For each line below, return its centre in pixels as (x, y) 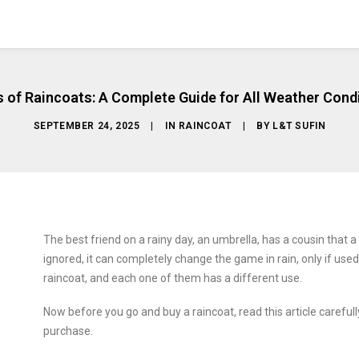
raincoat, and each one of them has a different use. (173, 278)
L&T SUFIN (299, 126)
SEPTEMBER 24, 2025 (87, 126)
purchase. (69, 331)
